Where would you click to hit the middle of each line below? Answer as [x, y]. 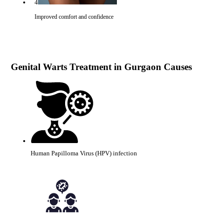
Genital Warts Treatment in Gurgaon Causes [101, 67]
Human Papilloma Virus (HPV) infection [84, 153]
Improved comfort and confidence [74, 17]
